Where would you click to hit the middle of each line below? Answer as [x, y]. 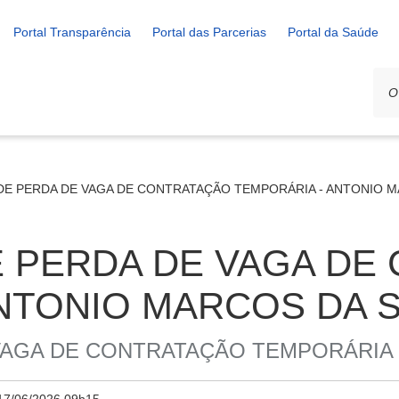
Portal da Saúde [333, 32]
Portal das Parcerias [209, 32]
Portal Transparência [72, 32]
